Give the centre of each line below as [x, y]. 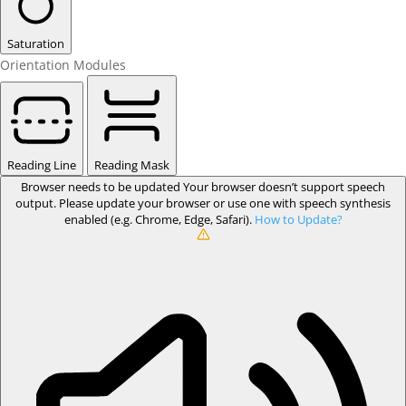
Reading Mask [132, 164]
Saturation [36, 43]
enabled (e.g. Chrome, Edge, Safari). [159, 219]
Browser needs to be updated [102, 186]
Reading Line [42, 164]
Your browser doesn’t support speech [284, 186]
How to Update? [298, 219]
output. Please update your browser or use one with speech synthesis [203, 203]
